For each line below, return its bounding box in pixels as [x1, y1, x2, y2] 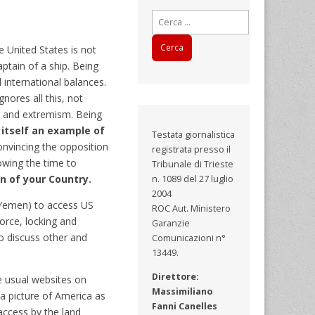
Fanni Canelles [152, 300, 218, 312]
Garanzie [152, 217, 191, 230]
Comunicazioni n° [152, 232, 226, 245]
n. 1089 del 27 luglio [152, 173, 234, 186]
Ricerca [151, 10, 182, 22]
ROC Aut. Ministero [152, 202, 231, 215]
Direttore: [152, 270, 200, 283]
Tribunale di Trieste [152, 158, 234, 171]
